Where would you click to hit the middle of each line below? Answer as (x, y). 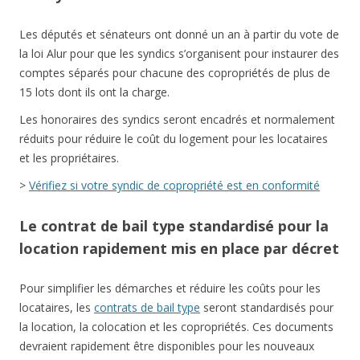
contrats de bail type (147, 308)
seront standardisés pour (267, 308)
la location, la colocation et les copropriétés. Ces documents (176, 327)
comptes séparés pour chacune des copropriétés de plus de (175, 73)
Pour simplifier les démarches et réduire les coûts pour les (170, 288)
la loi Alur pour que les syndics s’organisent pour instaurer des (179, 54)
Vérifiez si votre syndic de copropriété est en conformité (174, 186)
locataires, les (57, 308)
